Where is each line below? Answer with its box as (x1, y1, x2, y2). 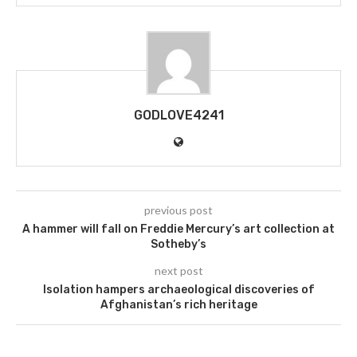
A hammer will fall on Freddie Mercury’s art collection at (22, 222, 335, 237)
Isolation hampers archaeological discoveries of (42, 283, 315, 297)
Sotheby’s (151, 237, 206, 252)
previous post (144, 203, 213, 218)
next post (154, 264, 203, 278)
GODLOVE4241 (133, 108, 224, 124)
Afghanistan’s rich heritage (100, 298, 257, 312)
